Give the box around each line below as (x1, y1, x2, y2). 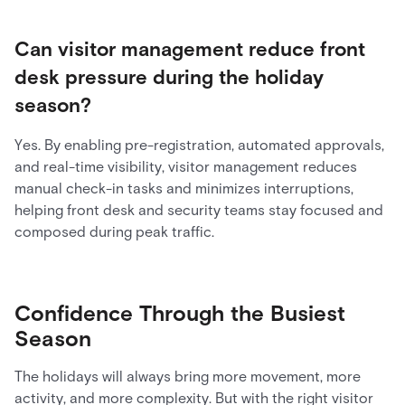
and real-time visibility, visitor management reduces (14, 158, 357, 175)
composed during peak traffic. (14, 223, 214, 240)
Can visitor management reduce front (14, 37, 365, 61)
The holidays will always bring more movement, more (14, 368, 361, 385)
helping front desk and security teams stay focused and (14, 202, 383, 219)
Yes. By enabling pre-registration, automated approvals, (14, 137, 384, 154)
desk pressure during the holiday (14, 65, 324, 89)
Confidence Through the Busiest (14, 300, 345, 326)
